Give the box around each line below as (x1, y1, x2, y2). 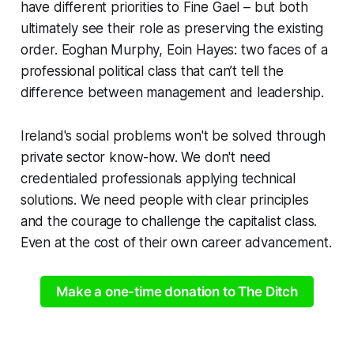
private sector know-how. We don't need (20, 149, 272, 165)
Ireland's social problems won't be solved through (20, 127, 326, 144)
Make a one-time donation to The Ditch (56, 284, 298, 300)
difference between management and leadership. (20, 84, 325, 100)
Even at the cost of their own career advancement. (20, 234, 332, 250)
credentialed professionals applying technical (20, 170, 296, 186)
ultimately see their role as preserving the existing (20, 20, 323, 36)
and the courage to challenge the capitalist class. (20, 213, 318, 229)
